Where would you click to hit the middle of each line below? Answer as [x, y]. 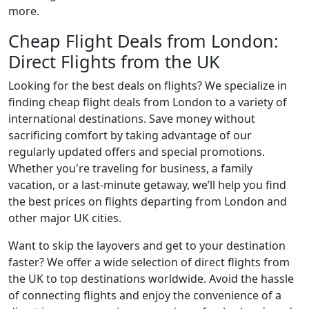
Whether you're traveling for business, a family [130, 169]
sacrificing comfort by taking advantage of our [130, 136]
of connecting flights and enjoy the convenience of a [145, 296]
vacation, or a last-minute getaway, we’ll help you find [147, 185]
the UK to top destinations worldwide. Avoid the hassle [151, 279]
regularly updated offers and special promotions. [137, 152]
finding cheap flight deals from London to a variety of [148, 102]
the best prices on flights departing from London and [148, 202]
